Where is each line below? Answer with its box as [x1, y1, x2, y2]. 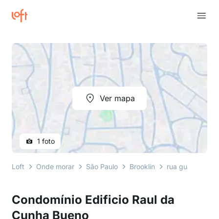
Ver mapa [100, 93, 135, 103]
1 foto [37, 137, 55, 145]
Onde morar [36, 162, 74, 171]
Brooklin [130, 162, 155, 171]
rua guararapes [167, 162, 216, 171]
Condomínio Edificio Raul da [12, 193, 175, 207]
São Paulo [86, 162, 118, 171]
